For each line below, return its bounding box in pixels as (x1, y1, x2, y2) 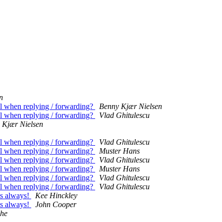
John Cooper (35, 200, 76, 209)
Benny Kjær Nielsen (99, 102, 162, 111)
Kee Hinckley (35, 191, 77, 200)
